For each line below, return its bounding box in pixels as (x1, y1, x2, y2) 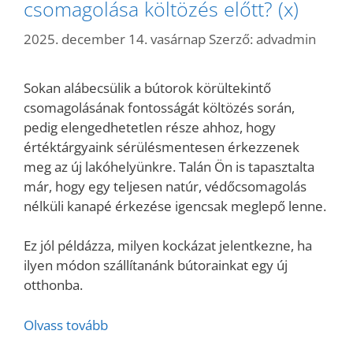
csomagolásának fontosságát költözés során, (24, 98, 295, 117)
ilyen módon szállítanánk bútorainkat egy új (24, 256, 288, 274)
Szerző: (209, 29, 256, 48)
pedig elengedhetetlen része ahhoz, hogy (24, 117, 276, 136)
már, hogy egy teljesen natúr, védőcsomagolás (24, 176, 307, 195)
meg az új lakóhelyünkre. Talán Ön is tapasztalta (24, 157, 314, 176)
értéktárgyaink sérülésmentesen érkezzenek (24, 137, 299, 156)
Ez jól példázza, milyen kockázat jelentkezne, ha (24, 236, 312, 255)
